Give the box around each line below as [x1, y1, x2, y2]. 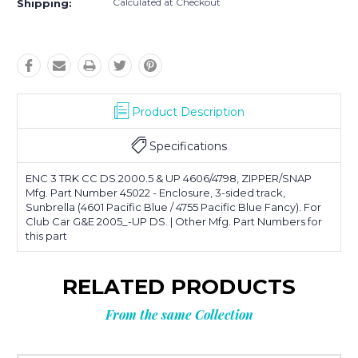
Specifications [149, 139, 227, 154]
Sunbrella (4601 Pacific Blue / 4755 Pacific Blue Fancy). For [26, 201, 321, 214]
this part [26, 229, 67, 243]
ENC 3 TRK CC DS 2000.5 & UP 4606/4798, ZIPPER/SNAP [26, 172, 312, 185]
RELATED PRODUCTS [62, 274, 296, 300]
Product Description [131, 105, 245, 120]
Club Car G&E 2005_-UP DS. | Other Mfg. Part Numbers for [26, 215, 322, 229]
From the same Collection [105, 306, 253, 324]
